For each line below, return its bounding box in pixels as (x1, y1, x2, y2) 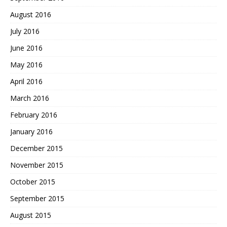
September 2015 (10, 193, 64, 203)
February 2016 (10, 109, 57, 120)
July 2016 (10, 26, 40, 36)
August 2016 (10, 9, 51, 19)
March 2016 (10, 93, 49, 103)
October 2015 (10, 176, 55, 186)
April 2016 (10, 76, 43, 86)
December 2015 (10, 143, 63, 153)
